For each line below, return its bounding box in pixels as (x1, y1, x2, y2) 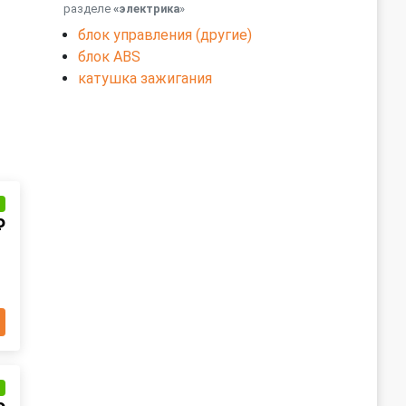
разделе (63, 2, 113, 15)
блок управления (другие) (78, 26, 252, 43)
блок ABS (78, 48, 140, 65)
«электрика (113, 2, 179, 15)
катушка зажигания (78, 70, 212, 87)
